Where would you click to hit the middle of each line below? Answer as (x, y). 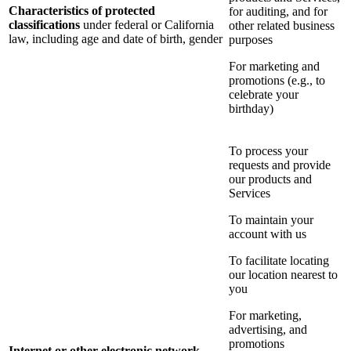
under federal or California (148, 25)
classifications (44, 25)
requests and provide (280, 165)
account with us (268, 234)
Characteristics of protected (82, 11)
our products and (270, 179)
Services (250, 194)
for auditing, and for (278, 12)
